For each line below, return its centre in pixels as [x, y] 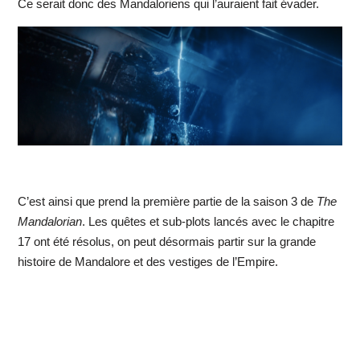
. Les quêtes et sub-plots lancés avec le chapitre [208, 222]
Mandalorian [49, 222]
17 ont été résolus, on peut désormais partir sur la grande [166, 242]
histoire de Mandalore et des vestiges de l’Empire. [147, 262]
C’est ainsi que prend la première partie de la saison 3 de [167, 202]
